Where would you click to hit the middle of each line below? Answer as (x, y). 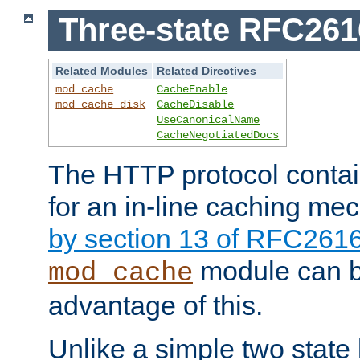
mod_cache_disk (101, 105)
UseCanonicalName (209, 120)
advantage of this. (155, 306)
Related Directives (207, 71)
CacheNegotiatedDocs (218, 135)
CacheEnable (192, 90)
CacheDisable (196, 105)
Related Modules (102, 71)
